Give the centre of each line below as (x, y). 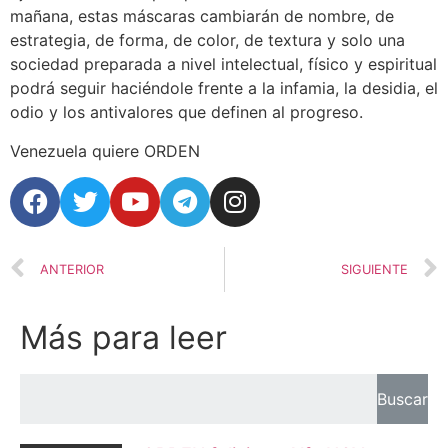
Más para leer (123, 337)
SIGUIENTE (374, 269)
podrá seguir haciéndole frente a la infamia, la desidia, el (224, 88)
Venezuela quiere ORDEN (105, 150)
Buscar (402, 398)
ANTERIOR (72, 269)
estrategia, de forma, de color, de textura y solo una (207, 40)
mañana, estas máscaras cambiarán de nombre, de (202, 16)
